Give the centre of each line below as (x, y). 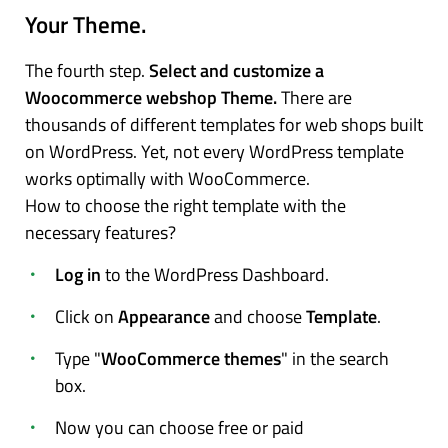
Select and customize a (236, 70)
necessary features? (100, 232)
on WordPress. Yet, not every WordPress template (214, 151)
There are (314, 97)
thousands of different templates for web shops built (224, 124)
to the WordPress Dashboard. (215, 274)
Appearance (166, 316)
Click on (86, 316)
